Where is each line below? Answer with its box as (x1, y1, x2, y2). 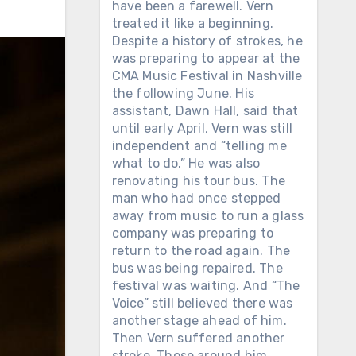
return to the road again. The (111, 243, 291, 258)
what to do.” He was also (111, 156, 261, 171)
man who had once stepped (111, 191, 281, 206)
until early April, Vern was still (111, 121, 293, 136)
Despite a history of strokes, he (111, 33, 303, 48)
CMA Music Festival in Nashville (111, 68, 303, 83)
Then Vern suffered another (111, 331, 285, 346)
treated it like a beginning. (111, 16, 274, 31)
